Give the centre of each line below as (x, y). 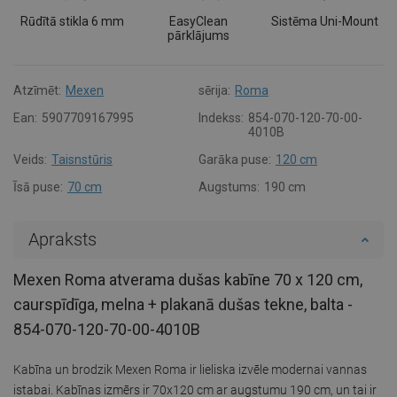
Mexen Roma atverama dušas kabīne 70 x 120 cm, (188, 279)
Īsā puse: (38, 187)
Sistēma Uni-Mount (325, 21)
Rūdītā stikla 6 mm (72, 21)
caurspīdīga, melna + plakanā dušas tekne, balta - (183, 304)
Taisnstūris (82, 159)
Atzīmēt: (37, 90)
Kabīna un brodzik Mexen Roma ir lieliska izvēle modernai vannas (190, 369)
